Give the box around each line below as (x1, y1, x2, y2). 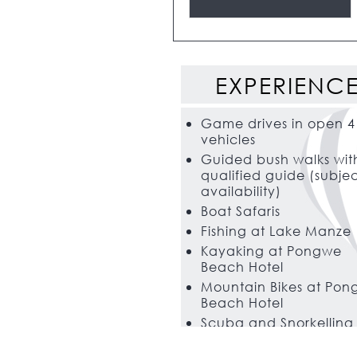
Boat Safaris (201, 202, 280, 220)
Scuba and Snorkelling (201, 314, 354, 331)
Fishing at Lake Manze (201, 222, 351, 240)
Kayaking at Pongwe (201, 242, 342, 260)
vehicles (201, 131, 256, 148)
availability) (201, 182, 281, 200)
